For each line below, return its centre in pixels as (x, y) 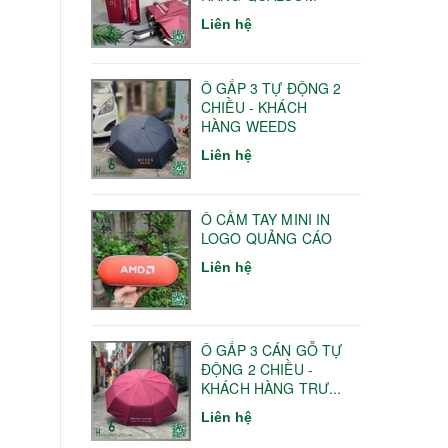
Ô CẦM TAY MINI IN (266, 218)
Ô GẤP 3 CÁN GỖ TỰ (272, 349)
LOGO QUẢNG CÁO (266, 237)
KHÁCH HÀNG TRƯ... (271, 387)
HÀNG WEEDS (249, 125)
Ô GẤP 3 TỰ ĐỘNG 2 (271, 87)
